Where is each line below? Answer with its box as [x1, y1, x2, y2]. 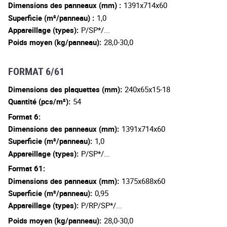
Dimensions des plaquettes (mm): [8, 84, 122, 94]
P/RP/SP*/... [81, 200, 123, 211]
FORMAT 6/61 [8, 64, 64, 78]
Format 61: [8, 163, 45, 174]
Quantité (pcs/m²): [8, 96, 70, 106]
